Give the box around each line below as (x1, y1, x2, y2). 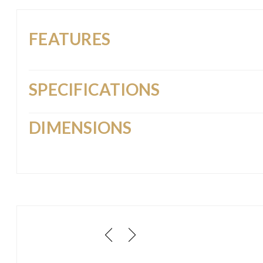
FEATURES (29, 28, 111, 49)
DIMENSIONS (29, 117, 132, 137)
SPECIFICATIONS (29, 79, 160, 99)
